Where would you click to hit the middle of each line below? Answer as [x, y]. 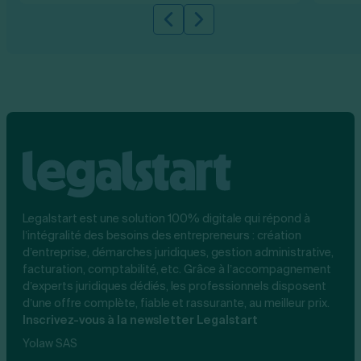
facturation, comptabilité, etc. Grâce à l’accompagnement [177, 269]
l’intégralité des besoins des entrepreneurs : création [162, 235]
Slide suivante [242, 27]
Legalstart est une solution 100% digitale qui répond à [166, 218]
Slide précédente [222, 27]
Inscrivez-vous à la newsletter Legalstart [140, 320]
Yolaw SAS [50, 343]
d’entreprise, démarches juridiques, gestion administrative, [178, 252]
